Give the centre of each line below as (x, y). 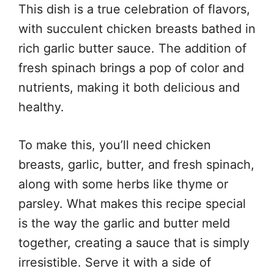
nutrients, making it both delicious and (129, 87)
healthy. (41, 107)
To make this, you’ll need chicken (115, 145)
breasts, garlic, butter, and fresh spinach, (136, 164)
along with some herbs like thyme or (123, 184)
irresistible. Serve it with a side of (115, 262)
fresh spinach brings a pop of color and (131, 68)
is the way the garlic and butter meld (124, 223)
